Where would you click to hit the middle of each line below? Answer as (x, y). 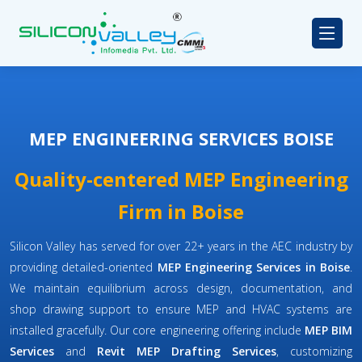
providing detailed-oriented (84, 267)
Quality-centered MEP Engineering (181, 179)
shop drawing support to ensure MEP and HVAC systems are (181, 309)
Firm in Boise (181, 212)
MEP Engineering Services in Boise (254, 267)
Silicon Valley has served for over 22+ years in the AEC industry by (181, 246)
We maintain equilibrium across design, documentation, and (181, 288)
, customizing (314, 351)
